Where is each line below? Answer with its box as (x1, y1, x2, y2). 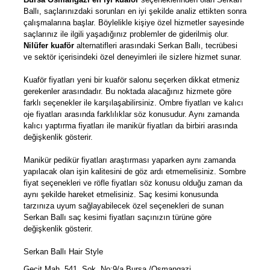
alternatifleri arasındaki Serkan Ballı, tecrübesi (74, 41, 237, 51)
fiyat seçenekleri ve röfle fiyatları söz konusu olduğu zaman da (24, 178, 242, 188)
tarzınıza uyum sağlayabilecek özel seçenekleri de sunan (24, 201, 224, 211)
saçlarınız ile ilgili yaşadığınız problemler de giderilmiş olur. (24, 30, 229, 39)
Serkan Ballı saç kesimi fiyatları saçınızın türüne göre (24, 213, 212, 222)
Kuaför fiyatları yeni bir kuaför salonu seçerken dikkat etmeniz (24, 75, 240, 85)
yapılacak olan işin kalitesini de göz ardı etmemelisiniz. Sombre (24, 167, 246, 177)
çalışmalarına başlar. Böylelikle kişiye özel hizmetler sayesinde (24, 18, 244, 28)
